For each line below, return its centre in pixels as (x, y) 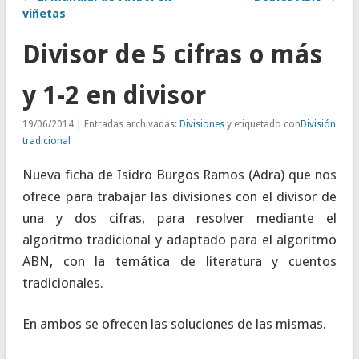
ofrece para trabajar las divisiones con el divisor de (179, 197)
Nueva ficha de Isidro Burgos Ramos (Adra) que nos (179, 175)
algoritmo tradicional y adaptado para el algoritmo (179, 240)
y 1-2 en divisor (114, 96)
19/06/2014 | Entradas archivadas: (101, 125)
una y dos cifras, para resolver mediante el (179, 218)
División (318, 125)
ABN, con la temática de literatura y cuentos (179, 262)
